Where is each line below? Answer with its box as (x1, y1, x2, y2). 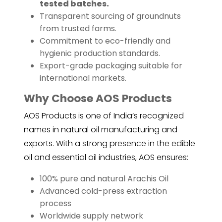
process (40, 198, 71, 210)
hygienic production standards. (40, 48, 160, 59)
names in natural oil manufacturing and (24, 124, 177, 136)
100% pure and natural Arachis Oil (40, 173, 168, 185)
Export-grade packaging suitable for (40, 60, 182, 72)
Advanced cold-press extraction (40, 185, 167, 197)
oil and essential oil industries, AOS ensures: (24, 152, 188, 164)
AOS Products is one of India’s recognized (24, 110, 184, 122)
